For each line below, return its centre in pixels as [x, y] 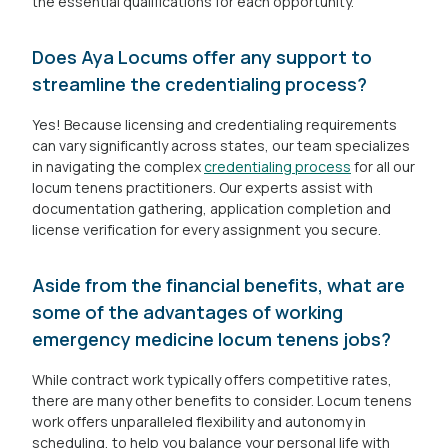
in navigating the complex [118, 166]
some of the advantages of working [187, 312]
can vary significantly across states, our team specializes [221, 145]
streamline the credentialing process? [199, 84]
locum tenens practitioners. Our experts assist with [202, 187]
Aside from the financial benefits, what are [218, 285]
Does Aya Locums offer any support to [202, 57]
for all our [383, 166]
